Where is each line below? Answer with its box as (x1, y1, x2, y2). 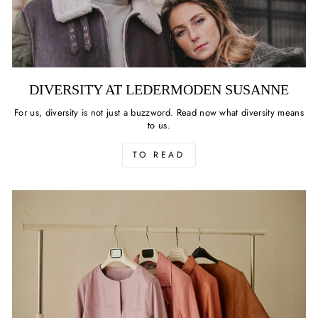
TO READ (133, 148, 185, 161)
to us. (148, 118, 170, 132)
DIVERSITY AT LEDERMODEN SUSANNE (29, 81, 289, 97)
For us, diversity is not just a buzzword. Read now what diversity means (14, 105, 304, 119)
